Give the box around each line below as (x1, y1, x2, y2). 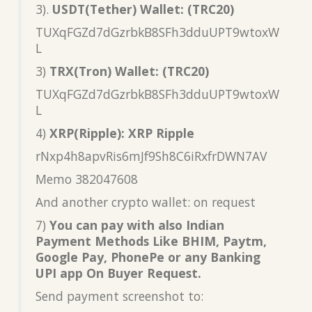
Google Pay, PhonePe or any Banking (36, 248, 260, 265)
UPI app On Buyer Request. (36, 264, 201, 281)
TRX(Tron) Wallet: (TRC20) (49, 62, 209, 79)
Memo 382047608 (36, 170, 138, 187)
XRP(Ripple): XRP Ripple (49, 124, 194, 141)
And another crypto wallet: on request (36, 193, 256, 210)
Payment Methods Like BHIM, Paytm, (36, 232, 267, 249)
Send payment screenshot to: (36, 287, 203, 304)
